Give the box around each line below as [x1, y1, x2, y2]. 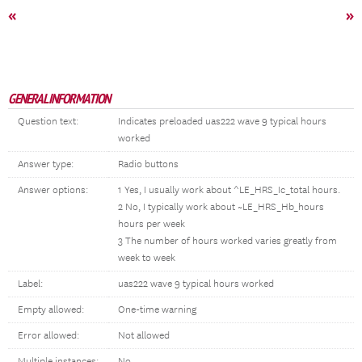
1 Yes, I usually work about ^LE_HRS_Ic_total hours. [118, 184, 340, 196]
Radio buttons [118, 158, 179, 170]
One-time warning [118, 304, 196, 316]
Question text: [18, 116, 78, 128]
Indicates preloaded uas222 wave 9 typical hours [118, 116, 326, 128]
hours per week [118, 218, 185, 230]
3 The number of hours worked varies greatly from [118, 235, 337, 247]
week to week [118, 252, 175, 264]
